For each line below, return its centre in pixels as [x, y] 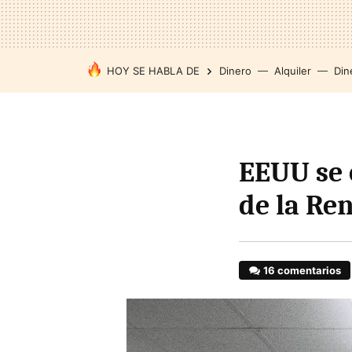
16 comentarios [302, 270]
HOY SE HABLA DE [153, 71]
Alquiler [293, 71]
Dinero [235, 71]
